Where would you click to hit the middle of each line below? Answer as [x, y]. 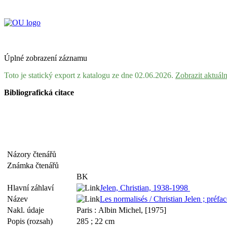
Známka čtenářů [35, 165]
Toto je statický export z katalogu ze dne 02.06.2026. [90, 75]
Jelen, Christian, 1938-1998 [145, 188]
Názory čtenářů [34, 154]
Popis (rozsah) [32, 221]
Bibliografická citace [39, 92]
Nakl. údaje [28, 210]
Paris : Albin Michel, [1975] [121, 210]
